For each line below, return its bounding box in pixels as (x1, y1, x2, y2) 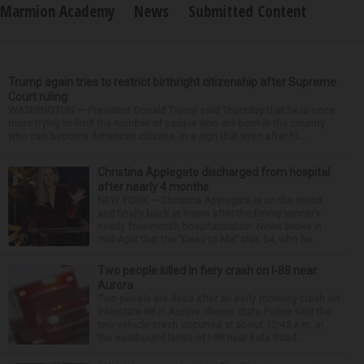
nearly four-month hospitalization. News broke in (97, 219, 322, 232)
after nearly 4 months (97, 180, 209, 193)
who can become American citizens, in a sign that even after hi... (8, 129, 305, 142)
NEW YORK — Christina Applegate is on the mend (97, 193, 322, 206)
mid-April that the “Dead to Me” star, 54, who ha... (97, 232, 319, 245)
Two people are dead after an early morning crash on (97, 292, 340, 305)
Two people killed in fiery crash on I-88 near (97, 263, 317, 277)
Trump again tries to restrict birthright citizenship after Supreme (8, 75, 336, 89)
